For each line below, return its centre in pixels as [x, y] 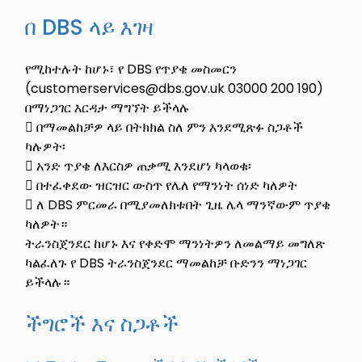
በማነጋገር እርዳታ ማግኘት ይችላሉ [108, 107]
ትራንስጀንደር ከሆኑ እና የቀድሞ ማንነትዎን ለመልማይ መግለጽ [175, 243]
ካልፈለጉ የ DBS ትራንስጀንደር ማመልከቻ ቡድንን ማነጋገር [166, 263]
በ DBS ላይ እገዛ [93, 27]
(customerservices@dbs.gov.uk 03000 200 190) [175, 88]
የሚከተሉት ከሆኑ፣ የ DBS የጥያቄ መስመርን [131, 69]
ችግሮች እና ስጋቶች [102, 324]
